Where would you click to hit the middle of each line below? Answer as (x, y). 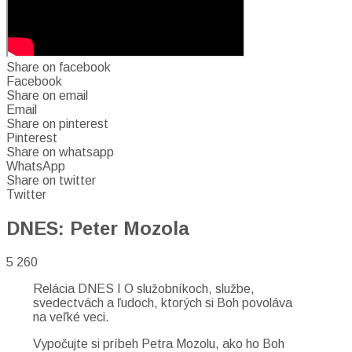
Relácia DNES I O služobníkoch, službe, (144, 288)
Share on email (47, 95)
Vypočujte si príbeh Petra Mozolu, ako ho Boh (159, 343)
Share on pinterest (57, 124)
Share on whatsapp (60, 152)
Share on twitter (51, 180)
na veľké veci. (71, 317)
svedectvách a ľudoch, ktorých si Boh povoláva (163, 302)
